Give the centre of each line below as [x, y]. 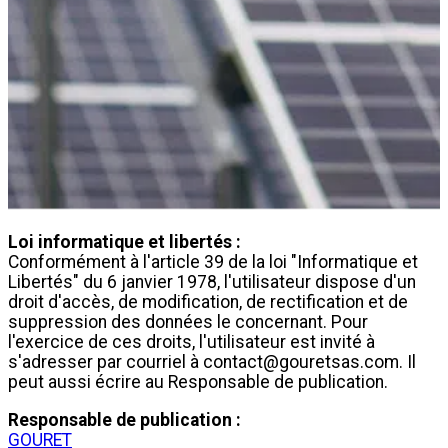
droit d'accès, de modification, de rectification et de [208, 302]
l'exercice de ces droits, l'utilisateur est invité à [191, 342]
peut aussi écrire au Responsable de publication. [198, 382]
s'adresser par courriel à [105, 362]
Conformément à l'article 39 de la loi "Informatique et [213, 262]
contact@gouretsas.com [301, 362]
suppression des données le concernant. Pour [188, 322]
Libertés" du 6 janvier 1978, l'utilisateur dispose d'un [212, 282]
